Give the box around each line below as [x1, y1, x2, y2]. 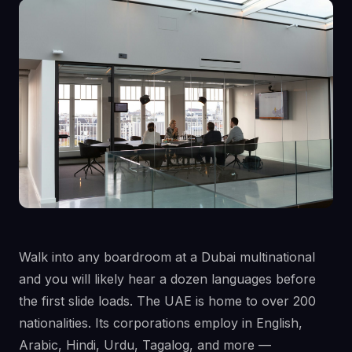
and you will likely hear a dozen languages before [19, 270, 316, 287]
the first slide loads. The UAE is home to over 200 [19, 292, 316, 309]
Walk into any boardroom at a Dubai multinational [19, 248, 315, 265]
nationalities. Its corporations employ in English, [19, 314, 302, 331]
